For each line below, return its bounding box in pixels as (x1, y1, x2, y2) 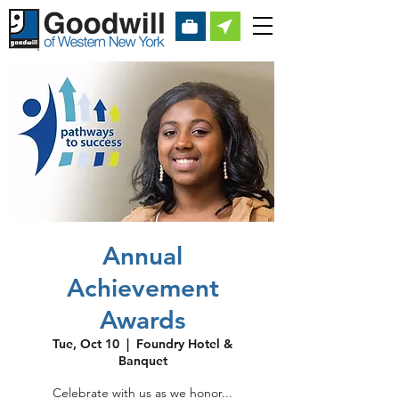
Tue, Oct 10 (53, 336, 119, 352)
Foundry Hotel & (136, 336, 232, 352)
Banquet (118, 353, 167, 369)
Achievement (66, 273, 219, 303)
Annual (102, 240, 183, 271)
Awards (100, 305, 185, 335)
